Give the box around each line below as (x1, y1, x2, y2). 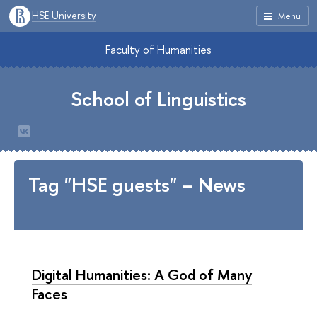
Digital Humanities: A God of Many (32, 265, 252, 284)
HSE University (32, 8, 96, 22)
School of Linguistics (71, 86, 246, 113)
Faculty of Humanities (105, 42, 212, 57)
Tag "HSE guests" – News (28, 171, 246, 198)
